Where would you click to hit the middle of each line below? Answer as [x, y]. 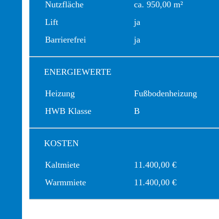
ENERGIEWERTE [78, 72]
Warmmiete [66, 182]
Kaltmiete [62, 165]
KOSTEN [61, 143]
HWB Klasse [68, 111]
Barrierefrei [66, 40]
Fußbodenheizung [165, 93]
